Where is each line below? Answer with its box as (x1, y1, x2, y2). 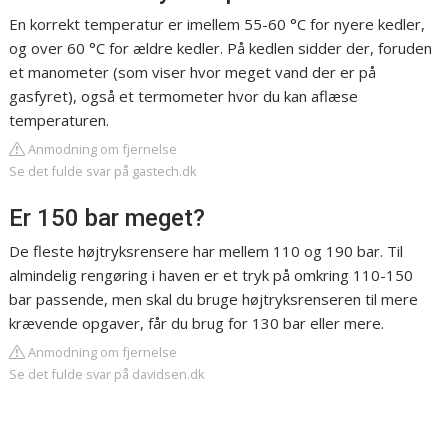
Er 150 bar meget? (9, 204, 206, 233)
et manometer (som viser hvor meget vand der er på (9, 62, 377, 83)
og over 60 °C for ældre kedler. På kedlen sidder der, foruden (9, 38, 433, 59)
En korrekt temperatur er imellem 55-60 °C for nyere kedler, (9, 14, 426, 35)
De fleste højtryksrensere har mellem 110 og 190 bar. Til (9, 241, 404, 262)
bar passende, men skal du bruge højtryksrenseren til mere (9, 289, 419, 310)
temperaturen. (9, 110, 110, 131)
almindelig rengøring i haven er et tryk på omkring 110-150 (9, 265, 414, 286)
